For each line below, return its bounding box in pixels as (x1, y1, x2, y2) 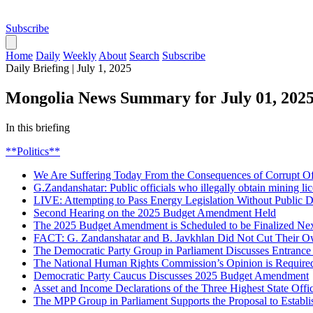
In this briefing (6, 121, 70, 133)
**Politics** (6, 145, 60, 157)
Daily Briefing (6, 62, 69, 74)
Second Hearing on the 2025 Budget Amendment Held (34, 206, 276, 219)
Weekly (63, 50, 96, 61)
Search (129, 50, 159, 61)
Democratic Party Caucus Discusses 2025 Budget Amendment (34, 269, 309, 282)
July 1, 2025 (77, 62, 131, 74)
